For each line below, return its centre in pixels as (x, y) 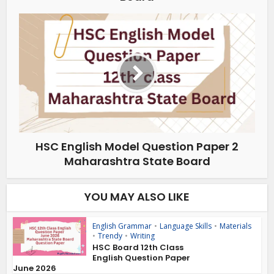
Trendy (110, 235)
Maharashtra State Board (137, 161)
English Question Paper (142, 257)
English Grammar (122, 226)
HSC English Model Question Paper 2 (137, 146)
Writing (143, 235)
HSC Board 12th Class (138, 247)
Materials (236, 226)
